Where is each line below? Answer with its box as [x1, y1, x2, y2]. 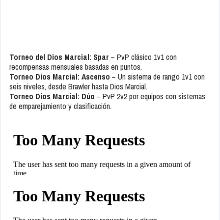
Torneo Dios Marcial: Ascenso [9, 71, 110, 82]
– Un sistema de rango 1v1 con [110, 71, 205, 82]
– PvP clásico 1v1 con [109, 52, 177, 63]
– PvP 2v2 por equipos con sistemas [95, 91, 205, 102]
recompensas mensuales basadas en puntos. [9, 61, 142, 73]
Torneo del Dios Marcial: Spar [9, 52, 109, 63]
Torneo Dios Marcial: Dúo [9, 91, 95, 102]
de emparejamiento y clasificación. [9, 101, 111, 112]
